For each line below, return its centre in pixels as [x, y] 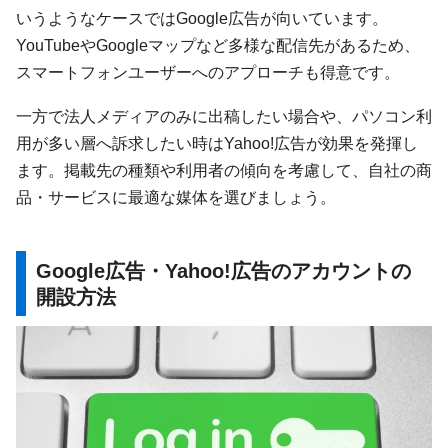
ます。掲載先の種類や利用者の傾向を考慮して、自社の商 [224, 169]
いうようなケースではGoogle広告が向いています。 [202, 18]
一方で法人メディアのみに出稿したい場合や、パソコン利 [224, 115]
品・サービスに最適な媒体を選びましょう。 [176, 196]
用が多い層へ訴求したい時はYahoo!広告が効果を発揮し [217, 142]
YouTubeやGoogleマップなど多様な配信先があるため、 [218, 45]
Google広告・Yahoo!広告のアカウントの [224, 270]
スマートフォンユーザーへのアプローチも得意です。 [208, 72]
